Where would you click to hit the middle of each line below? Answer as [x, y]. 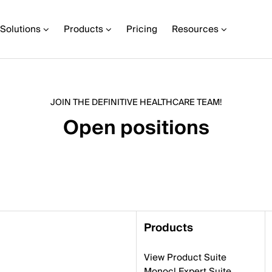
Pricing [142, 29]
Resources [195, 29]
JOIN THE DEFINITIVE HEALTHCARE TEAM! [136, 103]
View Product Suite [185, 257]
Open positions [136, 128]
